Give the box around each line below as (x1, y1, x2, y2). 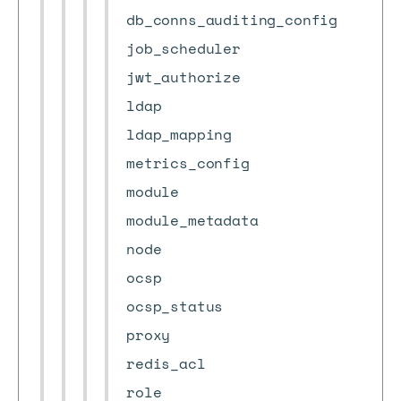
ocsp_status (126, 295, 224, 317)
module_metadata (126, 209, 259, 231)
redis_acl (126, 353, 206, 374)
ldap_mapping (126, 124, 233, 145)
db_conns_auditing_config (126, 9, 338, 30)
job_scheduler (126, 38, 241, 59)
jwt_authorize (126, 66, 241, 88)
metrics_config (126, 152, 250, 174)
